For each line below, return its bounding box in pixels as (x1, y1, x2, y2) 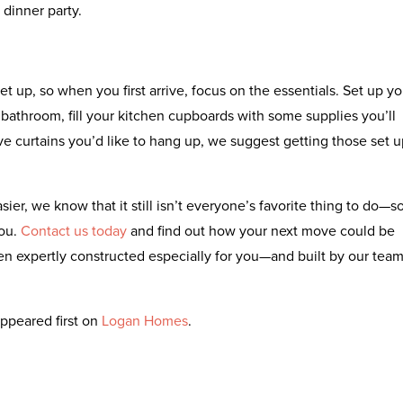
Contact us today (21, 219, 127, 240)
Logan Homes (102, 309, 188, 330)
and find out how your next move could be (127, 219, 395, 240)
